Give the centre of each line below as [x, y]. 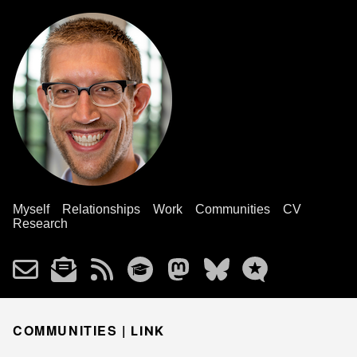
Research [40, 224]
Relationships [101, 209]
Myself [31, 209]
